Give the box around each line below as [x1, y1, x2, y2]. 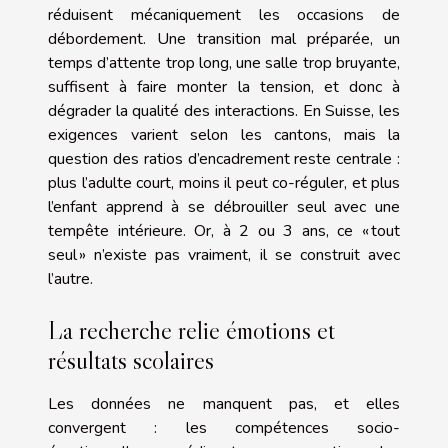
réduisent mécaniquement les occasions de [48, 4, 400, 26]
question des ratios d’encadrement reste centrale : [48, 148, 400, 170]
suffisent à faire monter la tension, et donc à [48, 76, 400, 98]
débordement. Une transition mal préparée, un [48, 28, 400, 50]
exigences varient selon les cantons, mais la [48, 124, 400, 146]
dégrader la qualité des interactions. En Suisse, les [48, 100, 400, 122]
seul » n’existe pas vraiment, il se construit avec [48, 244, 400, 266]
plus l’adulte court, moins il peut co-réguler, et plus [48, 172, 400, 194]
